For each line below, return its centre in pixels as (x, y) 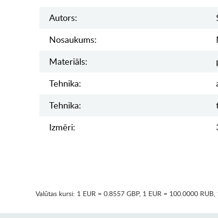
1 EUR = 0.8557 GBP (108, 194)
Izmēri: (62, 127)
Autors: (63, 18)
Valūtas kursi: (56, 194)
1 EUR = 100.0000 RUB (178, 194)
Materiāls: (68, 62)
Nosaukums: (73, 40)
